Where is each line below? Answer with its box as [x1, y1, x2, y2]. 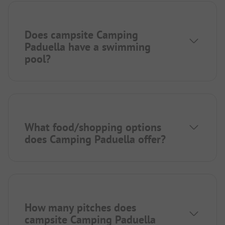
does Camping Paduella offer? [25, 132, 166, 147]
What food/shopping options [25, 120, 161, 135]
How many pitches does [25, 200, 136, 215]
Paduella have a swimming [25, 40, 151, 54]
